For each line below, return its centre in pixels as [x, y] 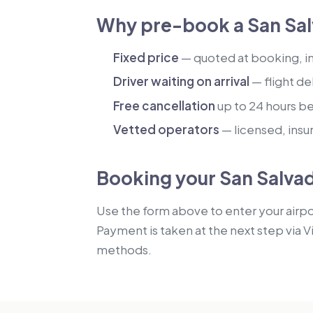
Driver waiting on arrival [181, 81]
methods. [124, 250]
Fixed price [146, 57]
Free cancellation [164, 105]
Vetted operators [166, 130]
